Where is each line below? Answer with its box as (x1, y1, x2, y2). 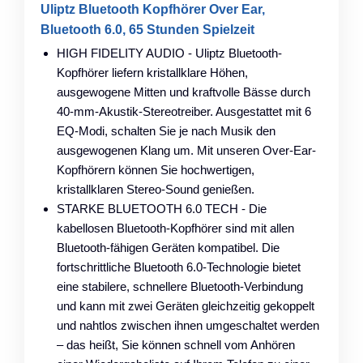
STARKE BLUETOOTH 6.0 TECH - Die (57, 201, 267, 216)
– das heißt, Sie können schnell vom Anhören (57, 337, 295, 352)
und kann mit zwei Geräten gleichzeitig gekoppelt (57, 298, 314, 313)
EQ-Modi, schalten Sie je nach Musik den (57, 123, 275, 138)
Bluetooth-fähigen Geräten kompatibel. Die (57, 240, 280, 254)
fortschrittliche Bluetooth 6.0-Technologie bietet (57, 259, 301, 274)
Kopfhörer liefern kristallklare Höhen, (57, 65, 248, 79)
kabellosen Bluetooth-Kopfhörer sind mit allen (57, 220, 294, 235)
